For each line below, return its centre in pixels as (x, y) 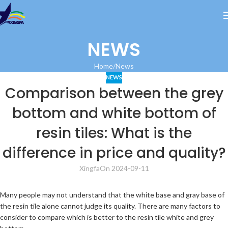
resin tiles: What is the (114, 133)
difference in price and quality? (114, 153)
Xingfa (89, 168)
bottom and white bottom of (114, 113)
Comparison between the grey (114, 93)
